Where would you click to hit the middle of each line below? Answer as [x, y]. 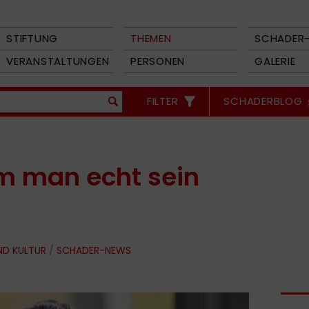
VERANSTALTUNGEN [58, 61]
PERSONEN [158, 61]
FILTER [162, 101]
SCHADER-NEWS [94, 250]
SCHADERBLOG [263, 101]
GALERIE [275, 61]
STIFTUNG [32, 38]
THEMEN [151, 38]
